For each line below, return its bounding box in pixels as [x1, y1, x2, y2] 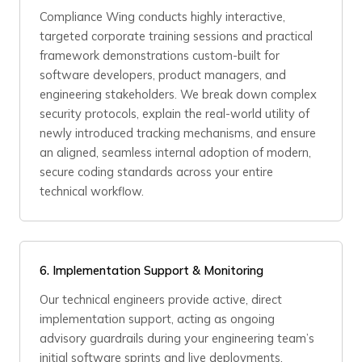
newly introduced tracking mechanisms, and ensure [40, 125, 316, 141]
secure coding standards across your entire [40, 164, 273, 179]
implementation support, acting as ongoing [40, 311, 275, 326]
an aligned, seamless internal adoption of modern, [40, 145, 311, 160]
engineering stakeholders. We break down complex [40, 86, 317, 102]
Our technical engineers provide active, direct [40, 292, 282, 307]
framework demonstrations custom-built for [40, 48, 280, 63]
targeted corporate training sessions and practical [40, 28, 313, 44]
